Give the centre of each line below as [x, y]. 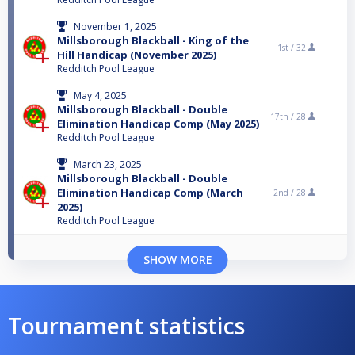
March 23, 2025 [108, 165]
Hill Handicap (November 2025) [137, 55]
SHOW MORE [177, 260]
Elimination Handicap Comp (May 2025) [158, 124]
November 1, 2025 [115, 27]
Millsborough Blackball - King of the [153, 41]
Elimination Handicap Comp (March [150, 193]
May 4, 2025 [100, 96]
